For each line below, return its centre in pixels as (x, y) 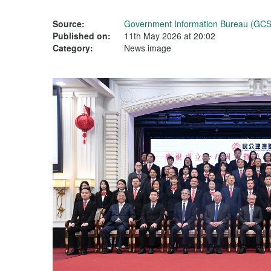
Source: (69, 24)
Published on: (82, 36)
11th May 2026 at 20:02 (170, 36)
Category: (73, 48)
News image (148, 48)
